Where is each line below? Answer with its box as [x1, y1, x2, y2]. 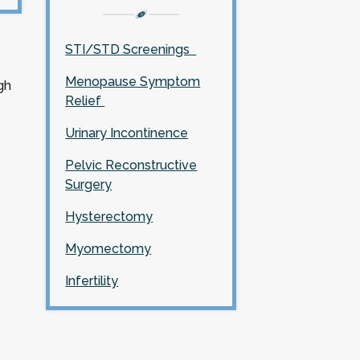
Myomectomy [65, 240, 152, 256]
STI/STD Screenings [65, 41, 197, 57]
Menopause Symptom [65, 73, 201, 89]
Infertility [65, 272, 119, 288]
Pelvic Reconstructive [65, 157, 198, 173]
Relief [65, 92, 105, 108]
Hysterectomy [65, 208, 153, 224]
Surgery [65, 176, 112, 192]
